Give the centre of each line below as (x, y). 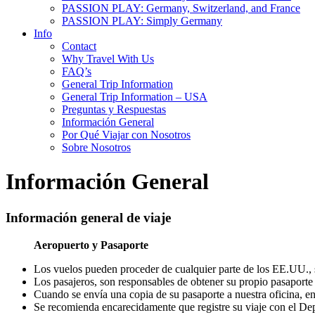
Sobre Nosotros (96, 147)
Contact (79, 46)
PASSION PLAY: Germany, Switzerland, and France (181, 8)
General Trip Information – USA (135, 97)
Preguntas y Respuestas (114, 109)
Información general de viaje (88, 217)
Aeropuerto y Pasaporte (91, 245)
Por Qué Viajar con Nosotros (126, 135)
